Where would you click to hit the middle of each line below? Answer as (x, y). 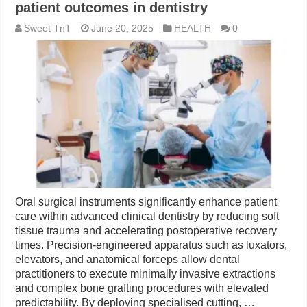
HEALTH (193, 29)
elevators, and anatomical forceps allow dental (128, 259)
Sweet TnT (48, 29)
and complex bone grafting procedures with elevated (142, 288)
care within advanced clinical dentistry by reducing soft (147, 216)
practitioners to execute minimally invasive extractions (146, 273)
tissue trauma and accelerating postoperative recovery (146, 230)
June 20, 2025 (123, 29)
